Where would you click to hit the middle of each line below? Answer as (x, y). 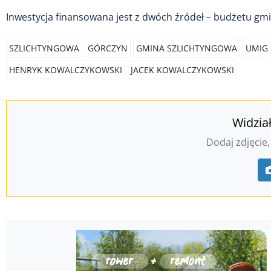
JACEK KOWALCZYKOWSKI (182, 70)
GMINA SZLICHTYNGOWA (187, 48)
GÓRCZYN (108, 48)
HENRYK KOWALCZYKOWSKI (66, 70)
